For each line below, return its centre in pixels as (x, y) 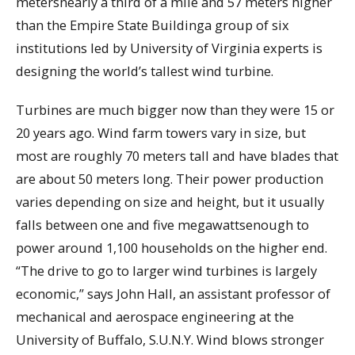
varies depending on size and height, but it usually (170, 201)
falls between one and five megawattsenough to (162, 224)
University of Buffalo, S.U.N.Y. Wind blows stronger (170, 339)
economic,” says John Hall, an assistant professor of (173, 293)
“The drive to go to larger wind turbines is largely (166, 270)
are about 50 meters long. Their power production (170, 178)
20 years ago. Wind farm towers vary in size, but (161, 132)
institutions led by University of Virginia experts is (169, 48)
